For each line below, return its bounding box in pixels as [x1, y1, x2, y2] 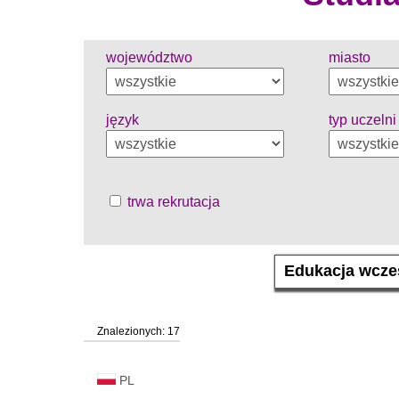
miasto [329, 49, 370, 65]
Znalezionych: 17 [97, 324, 180, 338]
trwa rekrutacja [124, 193, 220, 209]
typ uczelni [329, 111, 396, 127]
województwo [106, 49, 192, 65]
